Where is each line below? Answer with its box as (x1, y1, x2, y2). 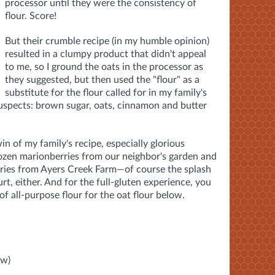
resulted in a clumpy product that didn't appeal (5, 48, 206, 59)
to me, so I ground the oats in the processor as (5, 61, 203, 72)
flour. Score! (5, 10, 56, 21)
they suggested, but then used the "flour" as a (5, 74, 199, 85)
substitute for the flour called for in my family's (5, 87, 207, 98)
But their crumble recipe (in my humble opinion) (5, 36, 209, 46)
